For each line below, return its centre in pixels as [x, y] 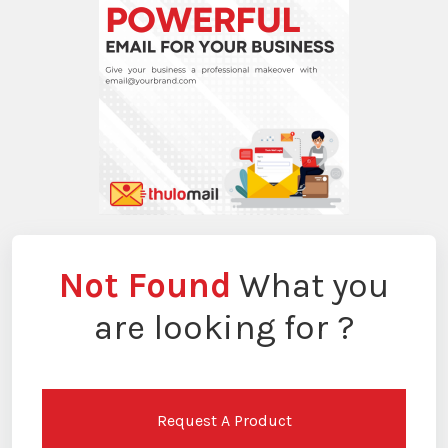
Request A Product [224, 420]
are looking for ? [224, 327]
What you [310, 285]
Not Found [145, 285]
